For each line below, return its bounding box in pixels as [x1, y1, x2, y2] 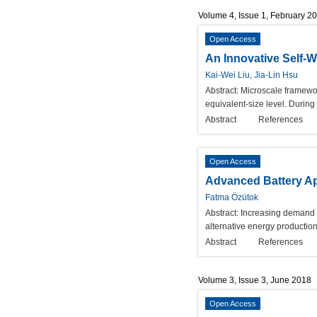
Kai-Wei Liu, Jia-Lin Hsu [205, 69, 298, 80]
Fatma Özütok [205, 192, 258, 202]
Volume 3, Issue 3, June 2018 [198, 275, 311, 285]
